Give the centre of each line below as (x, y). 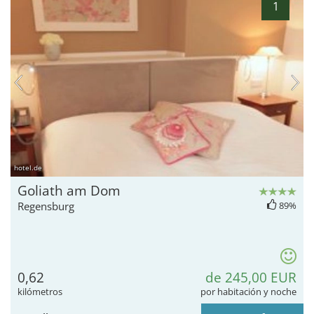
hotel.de (28, 167)
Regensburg (46, 206)
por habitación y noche (248, 291)
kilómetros (40, 291)
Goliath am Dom (69, 190)
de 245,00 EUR (251, 277)
